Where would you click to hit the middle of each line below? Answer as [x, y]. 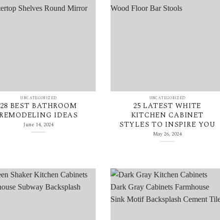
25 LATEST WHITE [167, 106]
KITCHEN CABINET [167, 115]
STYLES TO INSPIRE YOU [167, 125]
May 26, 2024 [167, 134]
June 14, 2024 [38, 124]
